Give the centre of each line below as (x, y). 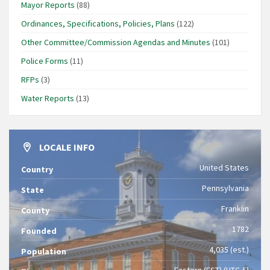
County (35, 210)
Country (37, 169)
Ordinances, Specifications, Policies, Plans (98, 23)
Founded (39, 231)
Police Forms (45, 61)
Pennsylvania (225, 188)
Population (44, 251)
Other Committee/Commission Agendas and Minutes (116, 42)
